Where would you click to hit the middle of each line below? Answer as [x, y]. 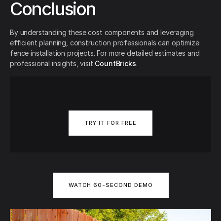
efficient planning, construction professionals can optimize [105, 43]
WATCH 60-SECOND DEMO [110, 185]
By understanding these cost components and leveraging [102, 33]
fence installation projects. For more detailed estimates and [105, 53]
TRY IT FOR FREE [110, 123]
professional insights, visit [53, 64]
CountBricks [115, 64]
